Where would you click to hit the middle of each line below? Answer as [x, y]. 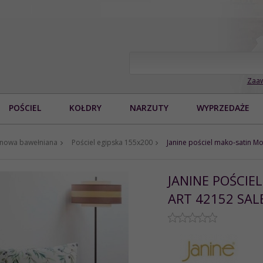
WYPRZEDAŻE [223, 107]
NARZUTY [149, 107]
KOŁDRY [85, 107]
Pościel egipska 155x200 [112, 142]
